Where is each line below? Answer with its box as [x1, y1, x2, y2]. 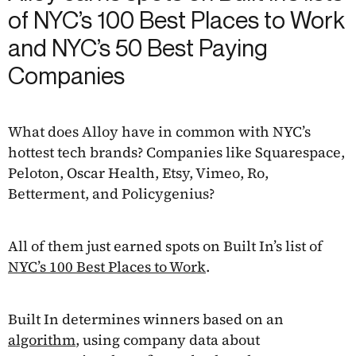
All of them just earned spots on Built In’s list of [8, 235, 323, 256]
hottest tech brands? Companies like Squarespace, [8, 141, 345, 162]
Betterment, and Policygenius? [8, 183, 215, 203]
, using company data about [75, 329, 260, 350]
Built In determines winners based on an [8, 308, 284, 329]
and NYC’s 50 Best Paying [8, 33, 268, 62]
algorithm [8, 329, 75, 350]
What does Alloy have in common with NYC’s [8, 121, 311, 141]
